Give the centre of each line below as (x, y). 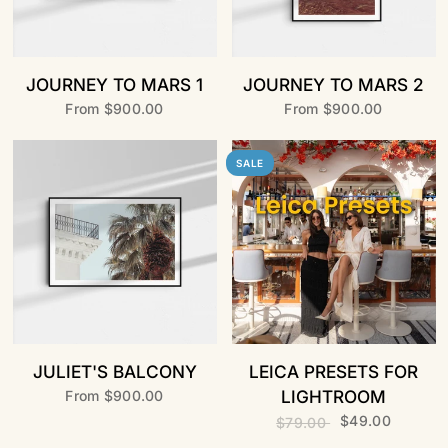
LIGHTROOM (333, 396)
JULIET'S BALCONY (114, 371)
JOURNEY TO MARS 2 (333, 84)
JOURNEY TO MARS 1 (114, 84)
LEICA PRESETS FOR (333, 371)
